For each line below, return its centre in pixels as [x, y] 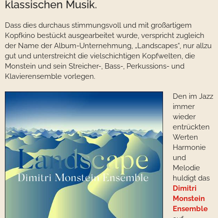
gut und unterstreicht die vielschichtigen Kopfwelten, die [100, 56]
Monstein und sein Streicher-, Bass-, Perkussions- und [95, 66]
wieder [184, 117]
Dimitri [185, 189]
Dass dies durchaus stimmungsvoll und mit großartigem [98, 26]
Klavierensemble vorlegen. [50, 77]
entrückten [191, 127]
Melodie [186, 168]
